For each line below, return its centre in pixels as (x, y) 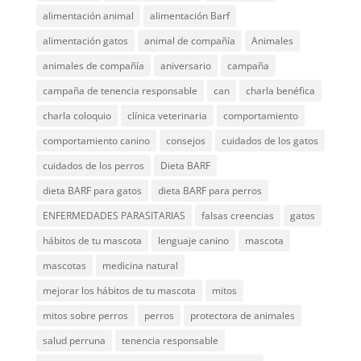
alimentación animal (88, 15)
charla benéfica (280, 90)
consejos (185, 140)
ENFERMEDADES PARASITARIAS (114, 215)
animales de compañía (93, 65)
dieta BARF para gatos (92, 190)
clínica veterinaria (167, 115)
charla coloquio (77, 115)
